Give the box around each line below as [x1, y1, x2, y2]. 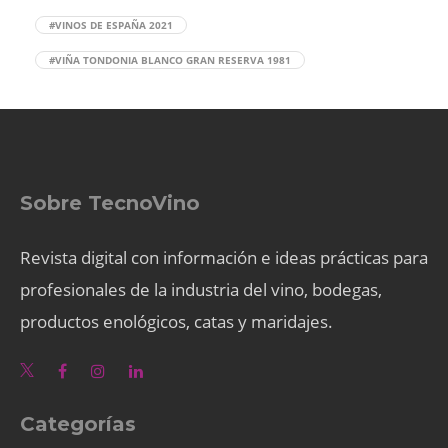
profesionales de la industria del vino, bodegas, [20, 277, 382, 301]
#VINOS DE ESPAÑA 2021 [49, 17, 173, 32]
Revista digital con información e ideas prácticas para [20, 245, 428, 269]
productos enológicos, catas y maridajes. [20, 309, 333, 333]
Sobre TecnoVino [20, 190, 200, 215]
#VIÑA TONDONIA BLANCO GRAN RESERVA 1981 [49, 52, 291, 67]
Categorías [20, 411, 136, 436]
